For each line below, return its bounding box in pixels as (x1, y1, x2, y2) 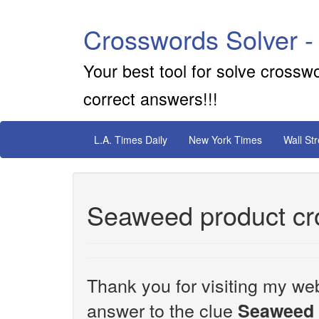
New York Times (189, 132, 262, 147)
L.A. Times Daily (94, 132, 167, 147)
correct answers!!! (83, 86, 218, 110)
